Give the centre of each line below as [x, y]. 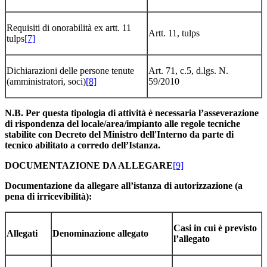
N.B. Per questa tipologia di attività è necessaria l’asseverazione [132, 113]
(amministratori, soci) [46, 81]
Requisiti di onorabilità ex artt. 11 [69, 27]
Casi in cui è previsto [215, 228]
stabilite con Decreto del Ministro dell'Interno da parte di [119, 134]
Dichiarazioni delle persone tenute [70, 70]
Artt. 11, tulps [174, 33]
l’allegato [192, 238]
